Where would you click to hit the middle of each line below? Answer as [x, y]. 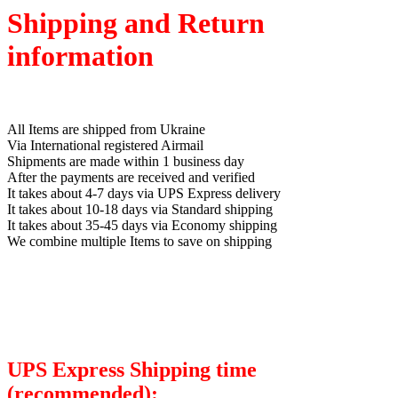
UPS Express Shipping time [132, 370]
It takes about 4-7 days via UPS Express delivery [144, 194]
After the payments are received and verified [131, 178]
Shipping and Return [136, 23]
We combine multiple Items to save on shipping [139, 242]
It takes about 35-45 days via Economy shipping [142, 226]
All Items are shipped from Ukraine [106, 130]
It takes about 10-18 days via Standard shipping [140, 210]
